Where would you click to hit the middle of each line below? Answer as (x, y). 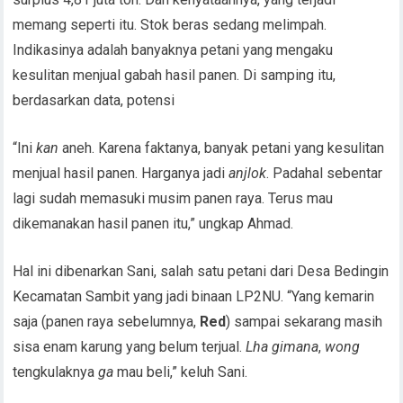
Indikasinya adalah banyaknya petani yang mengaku (173, 49)
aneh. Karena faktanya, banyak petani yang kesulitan (222, 148)
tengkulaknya (56, 372)
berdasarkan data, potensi (94, 100)
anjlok (248, 173)
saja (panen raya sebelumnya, (107, 321)
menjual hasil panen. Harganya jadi (121, 173)
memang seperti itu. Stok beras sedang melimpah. (170, 24)
